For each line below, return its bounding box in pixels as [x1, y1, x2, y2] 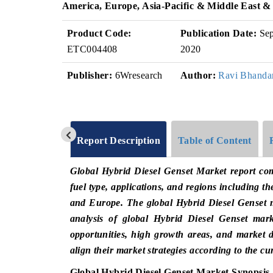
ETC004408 [67, 44, 118, 54]
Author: [180, 70, 216, 80]
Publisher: [67, 70, 113, 80]
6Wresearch [112, 70, 163, 80]
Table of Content [178, 135, 252, 146]
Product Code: [67, 28, 132, 38]
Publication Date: [180, 28, 257, 38]
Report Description [76, 135, 161, 146]
